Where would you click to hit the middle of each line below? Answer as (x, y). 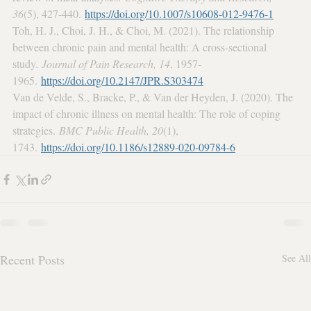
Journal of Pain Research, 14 (106, 64)
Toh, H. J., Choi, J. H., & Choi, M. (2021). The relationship (145, 30)
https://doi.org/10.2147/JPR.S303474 (122, 80)
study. (27, 64)
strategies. (36, 130)
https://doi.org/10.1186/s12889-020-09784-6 (138, 147)
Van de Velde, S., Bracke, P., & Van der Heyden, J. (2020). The (154, 97)
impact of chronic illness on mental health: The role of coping (148, 114)
